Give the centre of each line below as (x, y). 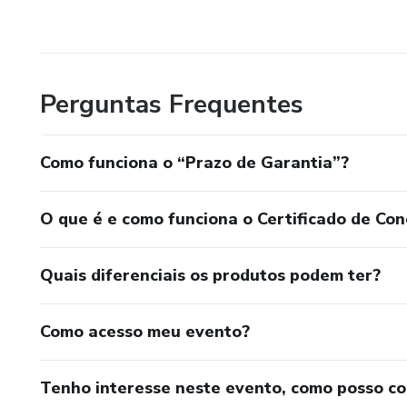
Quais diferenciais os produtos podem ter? (210, 275)
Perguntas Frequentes (172, 104)
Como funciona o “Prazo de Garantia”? (194, 162)
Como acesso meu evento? (145, 331)
